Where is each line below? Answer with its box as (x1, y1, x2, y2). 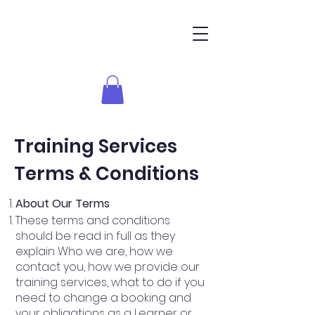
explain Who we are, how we (15, 243, 173, 259)
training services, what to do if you (15, 274, 205, 290)
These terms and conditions (15, 212, 170, 229)
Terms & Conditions (14, 160, 199, 186)
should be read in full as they (15, 227, 175, 244)
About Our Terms (15, 195, 110, 212)
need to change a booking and (15, 289, 191, 306)
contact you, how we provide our (15, 258, 200, 275)
